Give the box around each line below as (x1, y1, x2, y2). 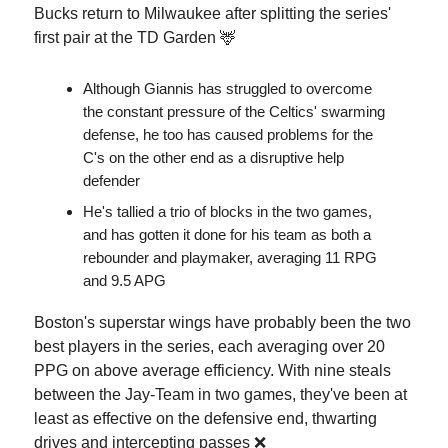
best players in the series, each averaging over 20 (34, 337, 385, 355)
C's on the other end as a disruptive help (83, 148, 344, 166)
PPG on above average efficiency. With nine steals (34, 361, 391, 379)
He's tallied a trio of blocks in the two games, (83, 202, 372, 220)
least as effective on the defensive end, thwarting (34, 409, 377, 427)
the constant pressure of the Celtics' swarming (83, 102, 385, 120)
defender (83, 171, 140, 189)
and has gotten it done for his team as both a (83, 225, 371, 243)
